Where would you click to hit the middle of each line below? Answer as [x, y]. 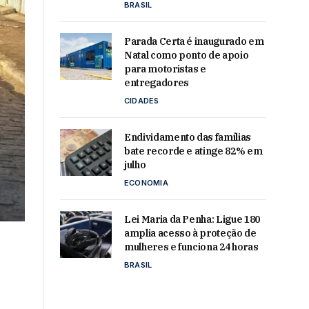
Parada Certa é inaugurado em [194, 42]
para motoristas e [166, 69]
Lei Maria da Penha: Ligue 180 [192, 220]
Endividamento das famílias [188, 138]
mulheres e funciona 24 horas [191, 247]
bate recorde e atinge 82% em [193, 151]
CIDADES [142, 101]
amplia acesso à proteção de [190, 233]
